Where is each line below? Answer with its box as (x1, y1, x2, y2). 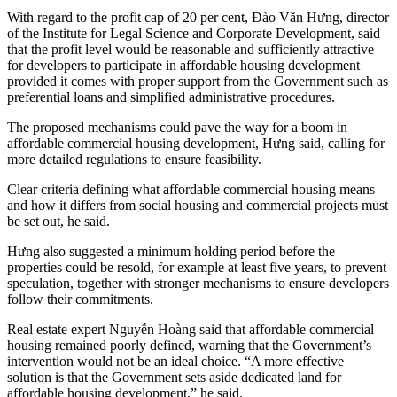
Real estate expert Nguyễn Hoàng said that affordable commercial (7, 322, 374, 338)
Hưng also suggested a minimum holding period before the (7, 244, 335, 260)
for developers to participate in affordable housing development (7, 58, 360, 74)
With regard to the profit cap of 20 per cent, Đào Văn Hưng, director (7, 10, 389, 26)
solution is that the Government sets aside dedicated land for (7, 370, 341, 385)
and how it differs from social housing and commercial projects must (7, 198, 388, 214)
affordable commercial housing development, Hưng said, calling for (7, 136, 385, 152)
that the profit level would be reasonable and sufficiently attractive (7, 42, 374, 58)
